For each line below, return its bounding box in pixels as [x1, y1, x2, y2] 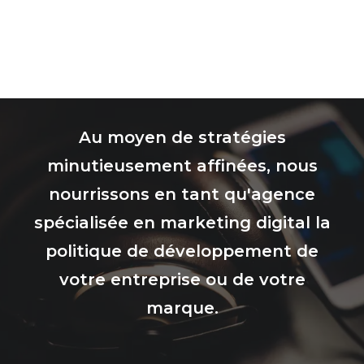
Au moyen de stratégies [78, 128, 286, 148]
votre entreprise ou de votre [58, 270, 305, 290]
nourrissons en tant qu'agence [49, 184, 315, 205]
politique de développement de [45, 241, 318, 262]
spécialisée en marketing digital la [33, 213, 331, 233]
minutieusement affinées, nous [46, 156, 318, 176]
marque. [145, 298, 219, 318]
